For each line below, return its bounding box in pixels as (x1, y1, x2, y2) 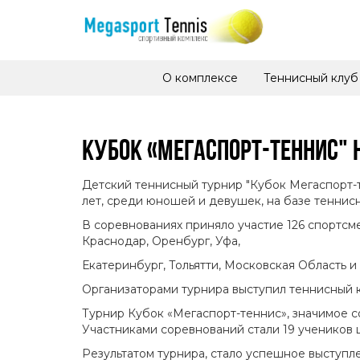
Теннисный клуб (264, 71, 358, 85)
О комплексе (162, 71, 238, 85)
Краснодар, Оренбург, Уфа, (82, 234, 240, 248)
